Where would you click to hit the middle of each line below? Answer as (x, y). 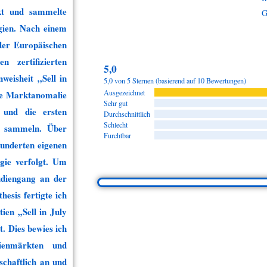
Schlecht (116, 125)
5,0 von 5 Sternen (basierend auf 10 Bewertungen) (175, 81)
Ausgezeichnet (124, 93)
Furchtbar (117, 136)
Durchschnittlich (127, 114)
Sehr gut (116, 103)
